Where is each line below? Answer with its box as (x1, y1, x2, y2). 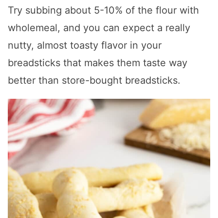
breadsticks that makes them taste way (8, 57, 187, 69)
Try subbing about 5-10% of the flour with (8, 4, 199, 17)
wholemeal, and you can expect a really (8, 22, 190, 34)
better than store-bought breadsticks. (8, 74, 181, 87)
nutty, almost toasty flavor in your (8, 39, 162, 52)
